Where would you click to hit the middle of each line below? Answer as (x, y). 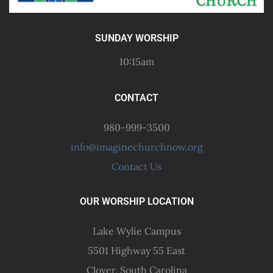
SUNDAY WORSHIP (136, 38)
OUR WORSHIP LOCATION (136, 202)
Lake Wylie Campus (136, 231)
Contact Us (136, 167)
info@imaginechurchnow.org (136, 147)
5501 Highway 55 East (136, 251)
